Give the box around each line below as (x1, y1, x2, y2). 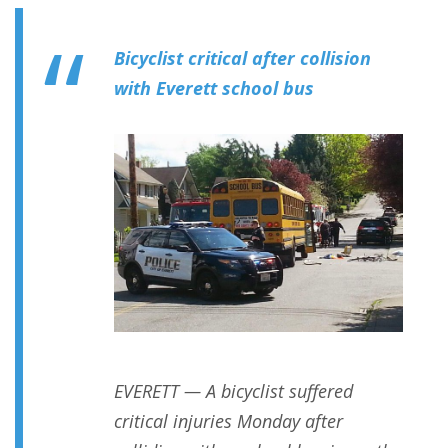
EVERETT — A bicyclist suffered (114, 379, 353, 404)
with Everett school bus (114, 76, 314, 101)
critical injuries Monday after (114, 409, 343, 434)
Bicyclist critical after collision (114, 46, 371, 71)
